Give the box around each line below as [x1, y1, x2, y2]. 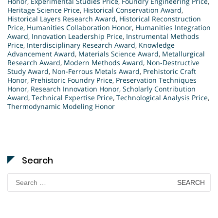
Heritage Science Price [7, 5, 80, 15]
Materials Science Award [78, 49, 159, 59]
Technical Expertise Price [32, 93, 113, 103]
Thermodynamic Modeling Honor [7, 102, 115, 111]
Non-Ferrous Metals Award [52, 67, 140, 76]
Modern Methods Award [64, 58, 143, 68]
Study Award [7, 67, 49, 76]
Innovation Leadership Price [32, 32, 123, 41]
